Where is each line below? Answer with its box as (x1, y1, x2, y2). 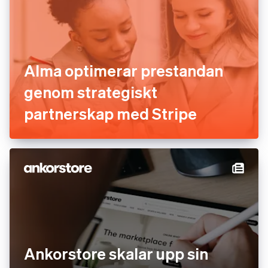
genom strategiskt (24, 82, 157, 102)
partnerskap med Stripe (24, 103, 197, 123)
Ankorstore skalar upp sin (24, 243, 208, 263)
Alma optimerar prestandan (24, 60, 223, 80)
